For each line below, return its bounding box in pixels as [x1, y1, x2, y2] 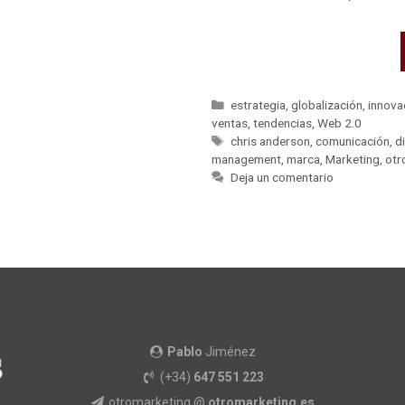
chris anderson [231, 133, 311, 148]
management [212, 151, 281, 166]
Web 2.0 [317, 115, 362, 130]
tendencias [253, 115, 312, 130]
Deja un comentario [231, 169, 334, 184]
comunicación [316, 133, 391, 148]
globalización [291, 97, 363, 112]
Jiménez [202, 344, 257, 359]
